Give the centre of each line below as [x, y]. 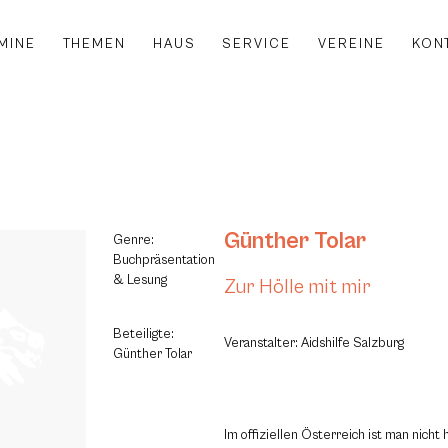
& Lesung [140, 280]
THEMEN [94, 43]
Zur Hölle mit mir [297, 286]
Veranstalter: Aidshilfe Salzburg [314, 342]
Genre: [134, 240]
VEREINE [352, 43]
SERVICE [257, 43]
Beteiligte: [144, 333]
